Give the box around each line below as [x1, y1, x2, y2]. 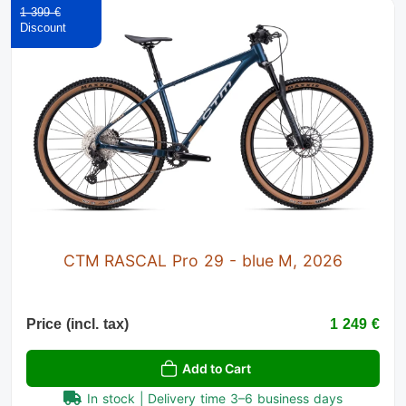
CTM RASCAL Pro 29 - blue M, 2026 [63, 250, 343, 270]
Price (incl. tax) [26, 315, 129, 332]
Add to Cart [182, 360, 251, 376]
